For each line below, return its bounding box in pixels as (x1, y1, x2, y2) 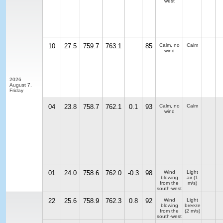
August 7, (9, 82, 32, 88)
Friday (9, 88, 23, 93)
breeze (184, 203, 201, 208)
